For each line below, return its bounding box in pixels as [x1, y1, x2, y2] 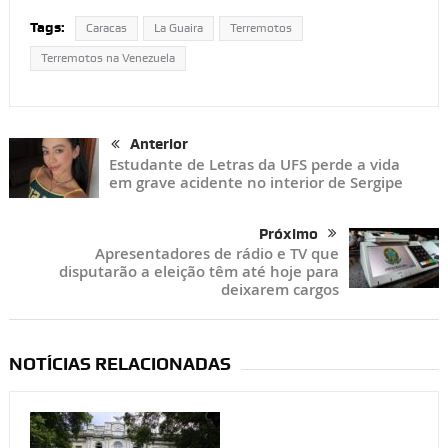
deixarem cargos [221, 279, 340, 301]
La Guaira [153, 21, 203, 36]
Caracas [85, 21, 127, 36]
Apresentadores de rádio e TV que [95, 243, 340, 265]
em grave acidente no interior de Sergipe [108, 172, 403, 194]
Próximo [259, 225, 319, 244]
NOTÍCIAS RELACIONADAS [8, 353, 231, 375]
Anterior [129, 135, 188, 154]
